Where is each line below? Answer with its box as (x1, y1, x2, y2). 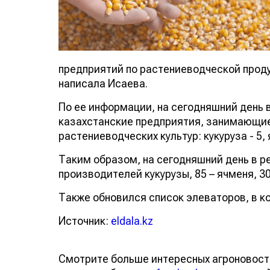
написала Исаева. (58, 77, 148, 90)
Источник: (58, 214, 111, 227)
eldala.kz (111, 214, 153, 227)
